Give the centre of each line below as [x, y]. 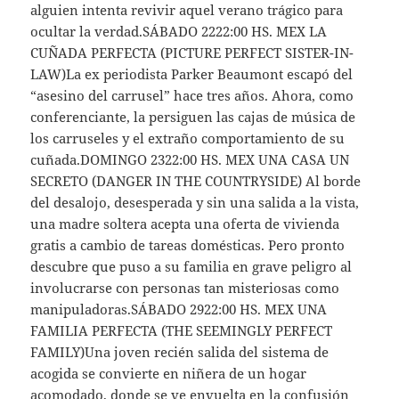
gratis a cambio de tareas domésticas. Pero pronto [188, 244]
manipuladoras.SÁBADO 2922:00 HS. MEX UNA [179, 309]
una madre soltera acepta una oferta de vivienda [185, 223]
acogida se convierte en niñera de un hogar [169, 373]
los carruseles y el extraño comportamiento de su [188, 138]
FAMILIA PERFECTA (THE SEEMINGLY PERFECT [182, 330]
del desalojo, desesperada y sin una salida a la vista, [195, 202]
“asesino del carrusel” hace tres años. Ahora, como [192, 95]
